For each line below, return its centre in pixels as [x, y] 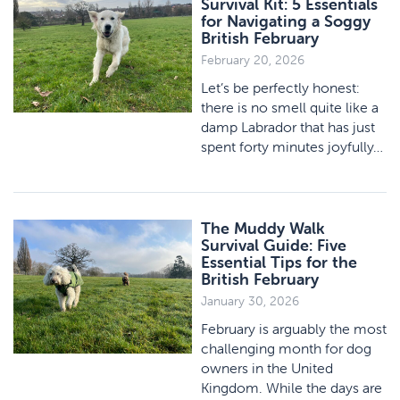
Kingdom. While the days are [292, 387]
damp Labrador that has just [288, 127]
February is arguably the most [294, 329]
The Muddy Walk [263, 228]
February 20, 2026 [253, 60]
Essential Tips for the [279, 262]
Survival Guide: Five [274, 245]
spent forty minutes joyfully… [292, 146]
